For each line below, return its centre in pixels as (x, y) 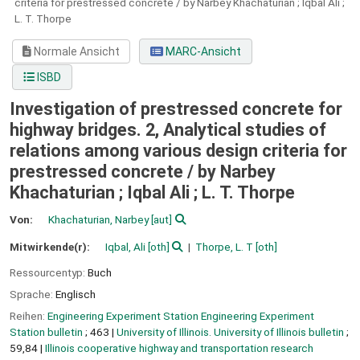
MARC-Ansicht (202, 52)
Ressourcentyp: (49, 273)
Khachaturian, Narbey (99, 219)
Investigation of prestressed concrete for (176, 109)
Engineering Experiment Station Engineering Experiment (181, 315)
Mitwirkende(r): (51, 246)
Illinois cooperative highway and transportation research (179, 348)
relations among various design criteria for (178, 151)
